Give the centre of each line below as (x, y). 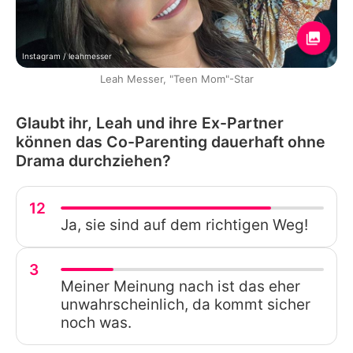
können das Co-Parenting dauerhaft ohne (171, 141)
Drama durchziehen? (93, 160)
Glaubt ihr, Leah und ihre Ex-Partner (150, 123)
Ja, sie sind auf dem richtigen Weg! (184, 225)
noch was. (96, 322)
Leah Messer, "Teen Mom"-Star (176, 78)
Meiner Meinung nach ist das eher (180, 286)
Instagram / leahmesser (67, 56)
